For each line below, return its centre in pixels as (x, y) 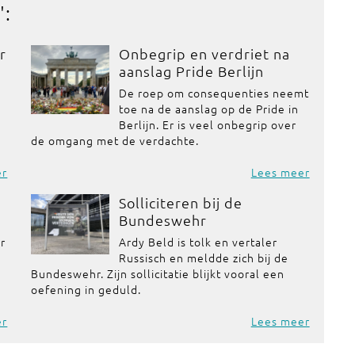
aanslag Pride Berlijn (191, 71)
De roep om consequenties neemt (214, 93)
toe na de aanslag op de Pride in (208, 109)
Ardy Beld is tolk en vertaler (198, 242)
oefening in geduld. (86, 289)
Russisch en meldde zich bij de (203, 258)
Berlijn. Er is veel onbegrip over (207, 124)
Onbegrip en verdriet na (204, 53)
